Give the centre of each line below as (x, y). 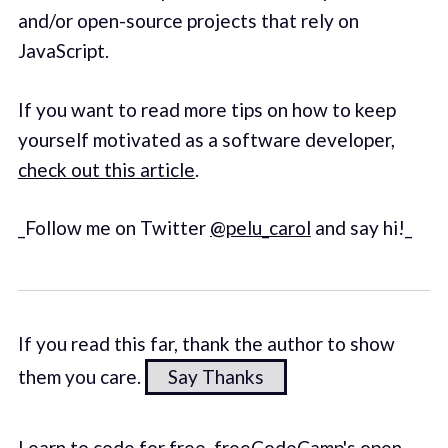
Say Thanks (215, 376)
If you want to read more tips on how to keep (206, 109)
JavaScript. (63, 51)
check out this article (106, 169)
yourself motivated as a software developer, (206, 139)
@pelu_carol (260, 228)
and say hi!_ (361, 228)
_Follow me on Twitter (113, 228)
